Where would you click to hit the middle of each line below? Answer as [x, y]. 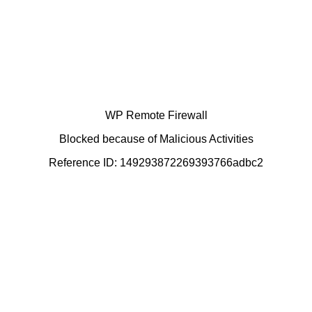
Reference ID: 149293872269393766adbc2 [156, 162]
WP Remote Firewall [156, 115]
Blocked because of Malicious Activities [156, 139]
